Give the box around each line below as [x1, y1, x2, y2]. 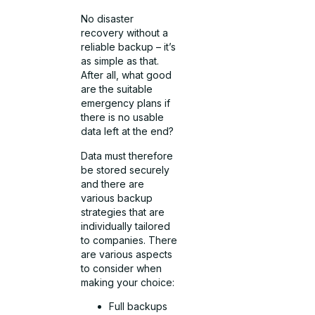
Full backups [109, 300, 168, 313]
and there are [81, 177, 145, 190]
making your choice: [81, 276, 175, 288]
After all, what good [81, 69, 172, 82]
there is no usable [81, 111, 165, 124]
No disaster [81, 13, 134, 25]
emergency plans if [81, 97, 171, 110]
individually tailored [81, 219, 171, 232]
